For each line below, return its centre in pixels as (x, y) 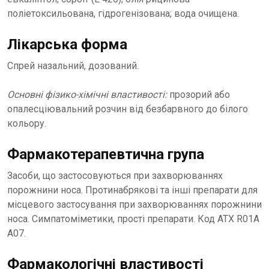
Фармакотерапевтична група (106, 155)
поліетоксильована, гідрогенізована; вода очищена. (123, 14)
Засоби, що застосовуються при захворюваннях (115, 176)
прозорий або (200, 95)
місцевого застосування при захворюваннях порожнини (134, 205)
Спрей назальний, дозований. (73, 66)
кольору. (27, 124)
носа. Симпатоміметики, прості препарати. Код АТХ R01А (133, 219)
